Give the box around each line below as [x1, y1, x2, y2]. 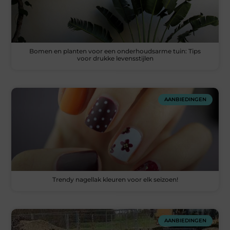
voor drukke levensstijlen [76, 54, 154, 63]
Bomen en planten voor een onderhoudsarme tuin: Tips [29, 47, 201, 55]
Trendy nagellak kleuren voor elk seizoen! [52, 175, 178, 183]
